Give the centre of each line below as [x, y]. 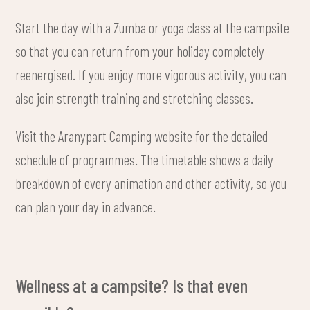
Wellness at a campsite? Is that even [132, 285]
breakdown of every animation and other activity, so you [151, 183]
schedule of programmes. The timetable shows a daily [145, 159]
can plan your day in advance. [86, 207]
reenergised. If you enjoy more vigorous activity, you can [151, 74]
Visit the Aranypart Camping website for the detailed [142, 136]
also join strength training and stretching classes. [135, 97]
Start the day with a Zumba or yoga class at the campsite [153, 27]
